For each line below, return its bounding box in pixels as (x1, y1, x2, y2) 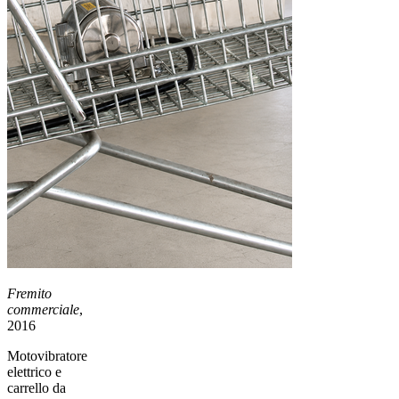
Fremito (7, 285, 52, 301)
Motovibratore (7, 347, 87, 363)
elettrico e (7, 363, 61, 379)
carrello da (7, 379, 66, 395)
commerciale (7, 301, 79, 317)
